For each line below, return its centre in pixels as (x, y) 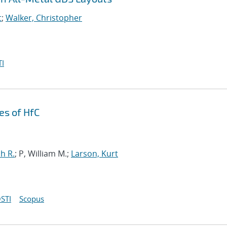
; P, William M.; (43, 154)
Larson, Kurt (94, 154)
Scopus (32, 199)
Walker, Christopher (44, 18)
